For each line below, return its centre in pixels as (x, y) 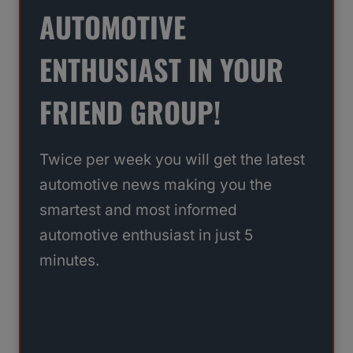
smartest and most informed (138, 210)
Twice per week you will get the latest (172, 160)
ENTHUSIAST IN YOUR (162, 69)
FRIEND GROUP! (130, 112)
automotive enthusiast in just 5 (146, 236)
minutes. (69, 261)
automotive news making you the (156, 185)
